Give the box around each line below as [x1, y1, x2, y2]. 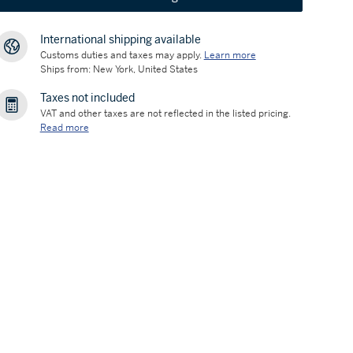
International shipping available [39, 32, 201, 46]
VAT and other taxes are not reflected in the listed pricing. [39, 107, 291, 120]
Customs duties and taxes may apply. [39, 49, 202, 61]
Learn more [203, 49, 256, 61]
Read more [39, 121, 89, 134]
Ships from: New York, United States [39, 63, 198, 76]
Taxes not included [39, 91, 135, 105]
